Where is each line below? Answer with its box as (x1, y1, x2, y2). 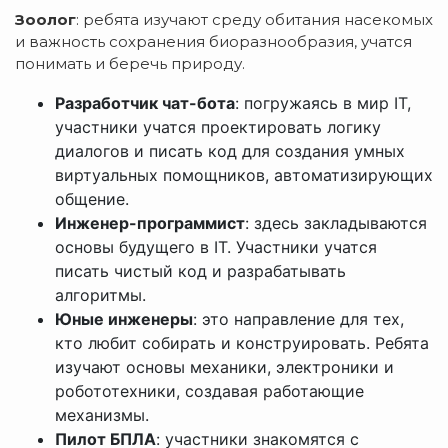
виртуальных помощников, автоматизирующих (55, 165, 433, 186)
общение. (55, 189, 129, 210)
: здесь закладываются (245, 213, 427, 234)
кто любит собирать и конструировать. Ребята (55, 333, 429, 354)
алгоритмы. (55, 285, 146, 306)
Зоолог (15, 10, 76, 30)
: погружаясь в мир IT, (235, 93, 411, 114)
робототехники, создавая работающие (55, 381, 364, 402)
